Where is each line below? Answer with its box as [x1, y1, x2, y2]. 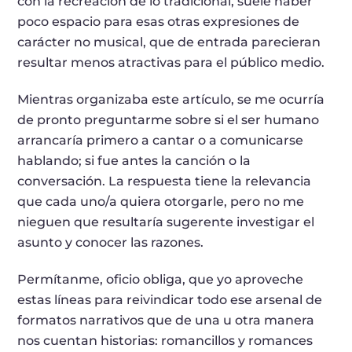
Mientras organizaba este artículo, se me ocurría [17, 92, 325, 108]
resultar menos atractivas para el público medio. [17, 55, 325, 71]
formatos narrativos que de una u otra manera [17, 313, 315, 328]
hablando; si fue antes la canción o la [17, 153, 251, 169]
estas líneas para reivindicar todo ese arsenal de [17, 292, 323, 308]
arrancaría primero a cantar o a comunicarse [17, 133, 304, 148]
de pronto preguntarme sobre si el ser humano [17, 112, 320, 128]
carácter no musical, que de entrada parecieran [17, 35, 321, 50]
